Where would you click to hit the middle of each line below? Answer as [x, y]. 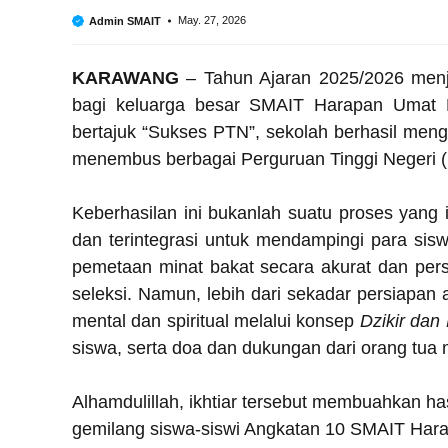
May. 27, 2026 [211, 20]
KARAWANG [125, 77]
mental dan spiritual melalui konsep [216, 320]
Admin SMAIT [125, 20]
